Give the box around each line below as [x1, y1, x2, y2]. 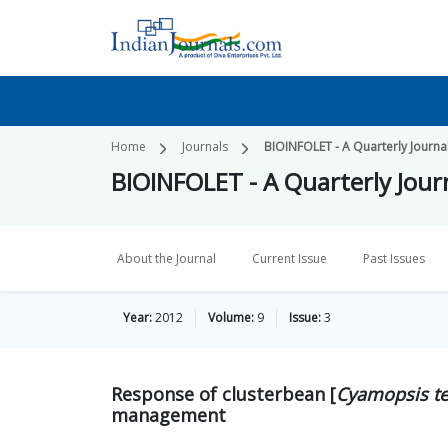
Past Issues [363, 250, 425, 267]
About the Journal [117, 250, 216, 267]
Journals [182, 138, 228, 155]
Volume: [208, 309, 254, 326]
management [111, 403, 226, 427]
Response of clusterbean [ [111, 382, 336, 406]
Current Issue [252, 250, 327, 267]
